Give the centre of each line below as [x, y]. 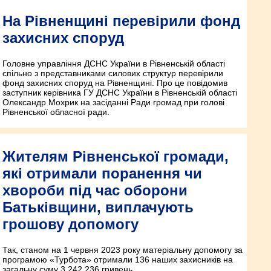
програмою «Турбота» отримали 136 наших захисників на [118, 259]
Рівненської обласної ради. [56, 112]
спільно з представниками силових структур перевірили [113, 73]
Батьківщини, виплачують [98, 207]
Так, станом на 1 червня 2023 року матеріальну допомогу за [122, 250]
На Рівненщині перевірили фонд [121, 21]
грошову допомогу [70, 224]
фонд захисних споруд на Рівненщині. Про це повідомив [115, 83]
